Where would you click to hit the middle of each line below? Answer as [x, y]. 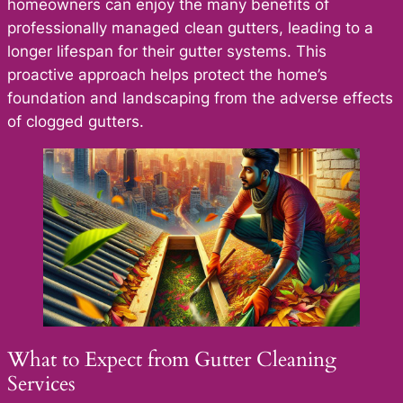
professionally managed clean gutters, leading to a [190, 28]
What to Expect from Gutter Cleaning [172, 360]
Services [41, 384]
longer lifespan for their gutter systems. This [167, 52]
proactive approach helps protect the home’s [167, 75]
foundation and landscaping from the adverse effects [200, 99]
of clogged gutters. [76, 122]
